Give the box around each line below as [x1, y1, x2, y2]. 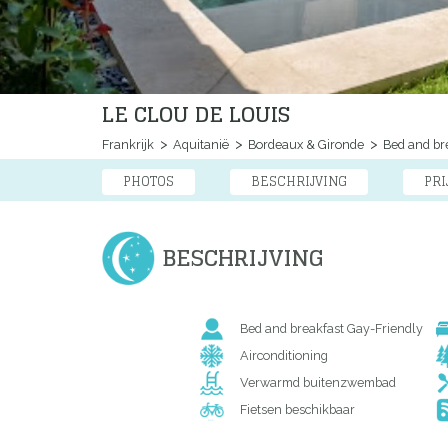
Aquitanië [170, 137, 229, 153]
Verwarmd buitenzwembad [239, 375, 396, 391]
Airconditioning [239, 348, 328, 364]
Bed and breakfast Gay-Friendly [239, 321, 423, 337]
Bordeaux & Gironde [245, 137, 364, 153]
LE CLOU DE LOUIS [102, 95, 290, 134]
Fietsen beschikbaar [239, 402, 355, 418]
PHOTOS [123, 170, 174, 194]
